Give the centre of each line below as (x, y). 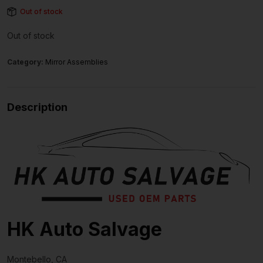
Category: (26, 62)
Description (37, 107)
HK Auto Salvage (85, 229)
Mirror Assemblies (77, 62)
